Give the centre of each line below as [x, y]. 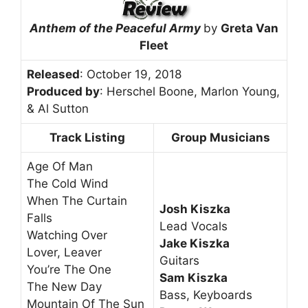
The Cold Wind [68, 183]
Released [53, 74]
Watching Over [67, 235]
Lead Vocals [194, 226]
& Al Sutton [58, 108]
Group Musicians [220, 137]
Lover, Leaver [64, 252]
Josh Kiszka [195, 209]
